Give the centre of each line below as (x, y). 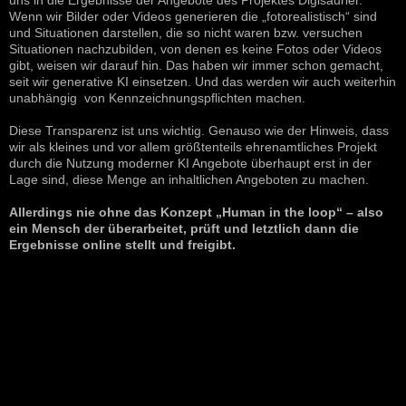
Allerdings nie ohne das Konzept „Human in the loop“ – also (196, 213)
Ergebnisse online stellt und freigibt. (122, 245)
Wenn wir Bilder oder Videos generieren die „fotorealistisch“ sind (193, 17)
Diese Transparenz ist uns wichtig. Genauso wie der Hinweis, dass (199, 131)
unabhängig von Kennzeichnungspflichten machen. (157, 98)
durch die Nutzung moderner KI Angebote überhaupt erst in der (190, 164)
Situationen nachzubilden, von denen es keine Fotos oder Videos (195, 49)
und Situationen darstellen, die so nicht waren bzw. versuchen (186, 33)
